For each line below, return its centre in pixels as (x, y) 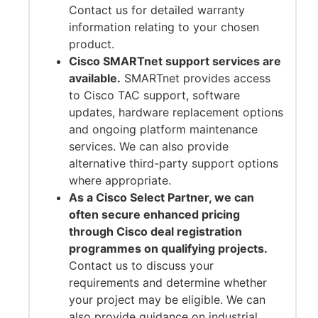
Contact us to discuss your (141, 266)
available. (94, 78)
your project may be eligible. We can (167, 300)
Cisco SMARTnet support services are (175, 61)
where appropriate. (120, 181)
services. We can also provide (148, 147)
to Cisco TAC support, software (154, 95)
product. (91, 44)
